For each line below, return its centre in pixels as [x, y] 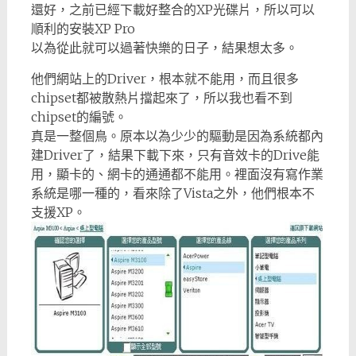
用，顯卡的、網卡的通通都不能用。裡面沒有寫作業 [177, 174]
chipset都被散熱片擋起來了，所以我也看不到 [161, 97]
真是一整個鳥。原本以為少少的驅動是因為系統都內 [177, 135]
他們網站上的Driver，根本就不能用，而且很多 [164, 78]
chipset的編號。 [79, 116]
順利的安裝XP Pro [83, 28]
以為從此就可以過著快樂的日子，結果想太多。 [164, 47]
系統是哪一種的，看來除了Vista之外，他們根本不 [172, 193]
